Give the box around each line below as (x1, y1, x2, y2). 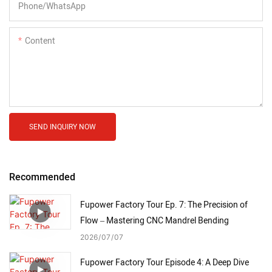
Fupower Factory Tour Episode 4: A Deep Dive (80, 256, 249, 269)
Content (25, 34, 55, 47)
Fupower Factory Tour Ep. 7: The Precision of (80, 198, 248, 211)
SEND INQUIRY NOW (29, 121, 96, 132)
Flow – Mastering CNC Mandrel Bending (80, 214, 229, 227)
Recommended (9, 170, 75, 185)
